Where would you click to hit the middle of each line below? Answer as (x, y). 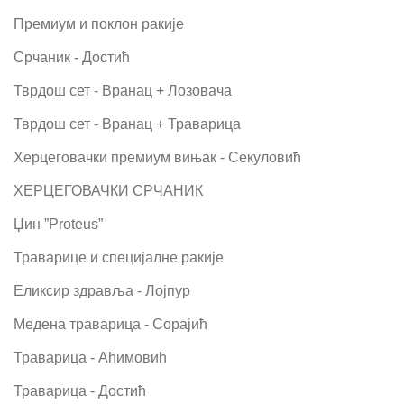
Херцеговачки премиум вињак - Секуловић (157, 157)
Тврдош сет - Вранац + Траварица (127, 124)
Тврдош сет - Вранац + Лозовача (123, 90)
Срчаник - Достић (72, 57)
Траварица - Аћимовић (90, 357)
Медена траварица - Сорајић (110, 324)
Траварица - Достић (80, 390)
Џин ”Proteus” (58, 224)
